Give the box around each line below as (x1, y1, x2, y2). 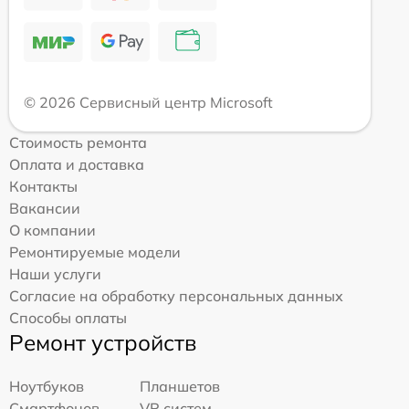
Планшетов (140, 376, 221, 395)
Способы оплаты (9, 308, 127, 327)
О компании (9, 220, 96, 239)
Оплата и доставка (9, 154, 144, 173)
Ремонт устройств (9, 328, 196, 356)
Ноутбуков (9, 376, 84, 395)
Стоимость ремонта (9, 132, 147, 152)
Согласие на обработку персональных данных (9, 286, 343, 305)
